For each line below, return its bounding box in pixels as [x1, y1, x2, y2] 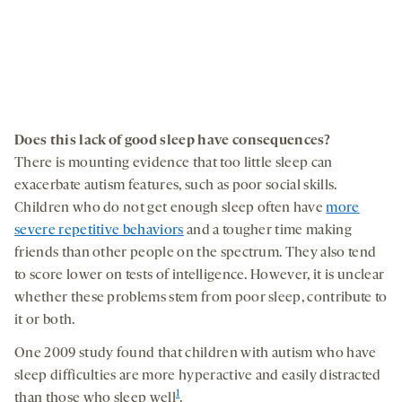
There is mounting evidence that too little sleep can [14, 155, 333, 170]
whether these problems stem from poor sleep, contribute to [14, 290, 388, 305]
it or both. [14, 312, 75, 328]
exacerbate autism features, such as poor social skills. [14, 178, 337, 193]
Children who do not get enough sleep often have [14, 200, 327, 215]
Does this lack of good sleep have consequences [14, 133, 324, 148]
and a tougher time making [183, 223, 352, 238]
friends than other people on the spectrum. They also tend [14, 245, 377, 260]
